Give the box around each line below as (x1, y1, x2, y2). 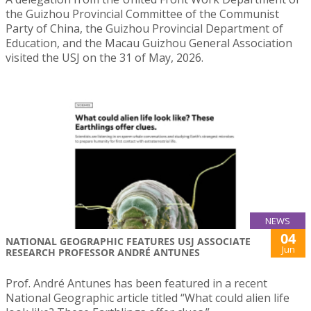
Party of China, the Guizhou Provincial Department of (6, 20, 283, 36)
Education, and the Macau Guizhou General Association (6, 35, 292, 51)
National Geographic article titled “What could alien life (6, 290, 289, 306)
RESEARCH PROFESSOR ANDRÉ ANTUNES (6, 246, 200, 260)
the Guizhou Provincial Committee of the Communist (6, 6, 279, 22)
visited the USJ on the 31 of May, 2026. (6, 49, 203, 65)
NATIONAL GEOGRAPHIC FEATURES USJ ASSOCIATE (6, 235, 251, 249)
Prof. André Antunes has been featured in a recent (6, 276, 267, 292)
